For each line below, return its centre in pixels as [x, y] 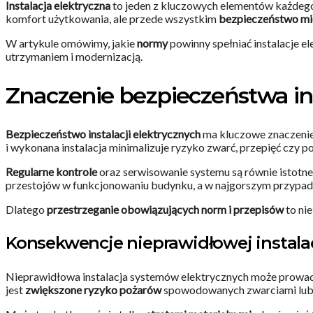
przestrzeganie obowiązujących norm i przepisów [165, 210]
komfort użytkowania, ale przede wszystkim [112, 19]
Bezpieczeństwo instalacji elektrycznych [103, 134]
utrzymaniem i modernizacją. [74, 57]
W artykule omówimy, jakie [71, 43]
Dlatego [26, 210]
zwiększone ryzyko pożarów [93, 290]
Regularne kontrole [51, 172]
